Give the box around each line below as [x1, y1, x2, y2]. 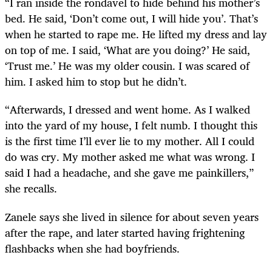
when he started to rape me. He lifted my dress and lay [5, 25, 267, 44]
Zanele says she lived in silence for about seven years [5, 207, 259, 226]
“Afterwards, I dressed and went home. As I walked [5, 100, 250, 119]
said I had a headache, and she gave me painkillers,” [5, 163, 254, 182]
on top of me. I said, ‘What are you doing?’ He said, [5, 41, 250, 59]
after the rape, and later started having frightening [5, 223, 245, 242]
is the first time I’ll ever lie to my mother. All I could [5, 132, 254, 151]
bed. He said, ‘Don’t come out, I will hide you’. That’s [5, 9, 258, 28]
